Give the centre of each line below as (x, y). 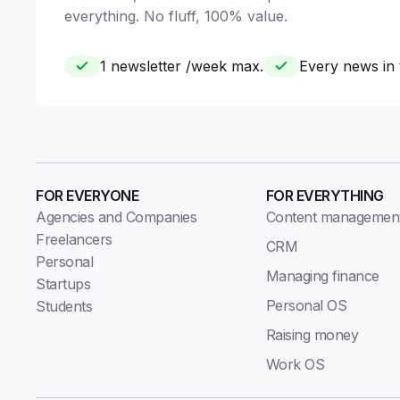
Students (64, 307)
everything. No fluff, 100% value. (176, 17)
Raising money (312, 335)
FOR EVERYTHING (325, 196)
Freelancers (74, 240)
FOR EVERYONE (87, 196)
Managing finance (322, 276)
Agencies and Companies (116, 217)
